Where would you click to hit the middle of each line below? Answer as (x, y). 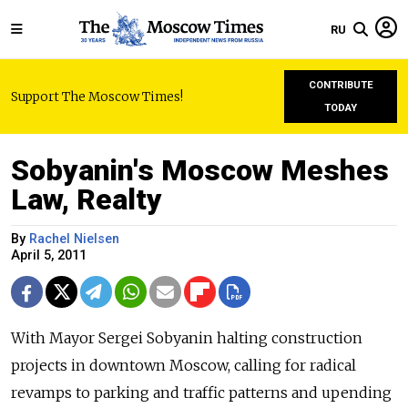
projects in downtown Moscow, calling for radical (184, 365)
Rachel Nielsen (74, 239)
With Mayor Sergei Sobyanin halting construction (187, 338)
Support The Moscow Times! (97, 97)
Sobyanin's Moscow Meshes (200, 170)
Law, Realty (87, 199)
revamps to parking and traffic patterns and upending (201, 393)
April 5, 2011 (49, 255)
